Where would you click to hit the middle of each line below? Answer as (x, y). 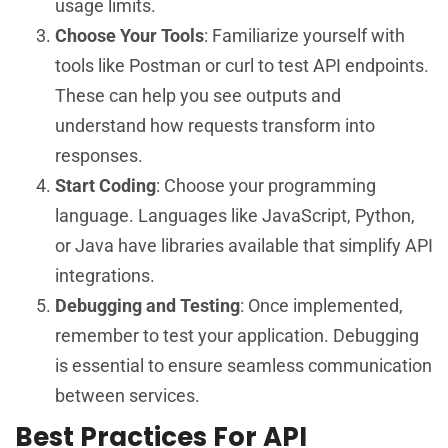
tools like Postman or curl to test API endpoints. (242, 65)
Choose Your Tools (129, 35)
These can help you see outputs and (198, 95)
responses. (99, 155)
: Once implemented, (321, 305)
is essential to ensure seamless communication (243, 365)
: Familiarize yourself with (304, 35)
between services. (127, 395)
